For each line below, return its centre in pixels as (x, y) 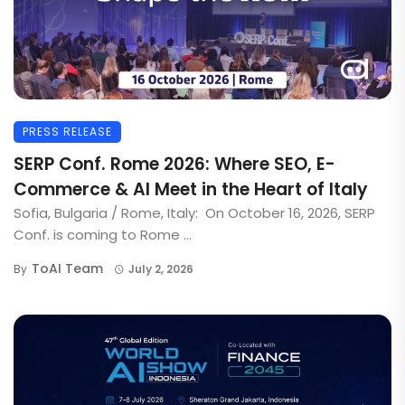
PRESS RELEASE (67, 132)
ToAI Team (67, 269)
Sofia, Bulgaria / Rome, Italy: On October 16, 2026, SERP (194, 213)
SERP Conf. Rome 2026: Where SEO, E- (174, 165)
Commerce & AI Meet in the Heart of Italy (191, 190)
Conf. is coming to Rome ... (103, 235)
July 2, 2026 (160, 269)
